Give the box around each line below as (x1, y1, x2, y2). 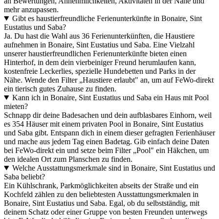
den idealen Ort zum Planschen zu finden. (4, 155, 132, 164)
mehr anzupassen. (4, 5, 59, 14)
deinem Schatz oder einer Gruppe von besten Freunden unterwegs (4, 208, 207, 217)
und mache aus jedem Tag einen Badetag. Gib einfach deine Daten (4, 137, 209, 146)
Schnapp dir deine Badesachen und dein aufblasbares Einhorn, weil (4, 111, 212, 120)
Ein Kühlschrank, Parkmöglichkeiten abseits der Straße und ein (4, 181, 198, 190)
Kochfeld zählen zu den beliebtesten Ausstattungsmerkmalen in (4, 190, 198, 199)
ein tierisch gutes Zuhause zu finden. (4, 85, 116, 93)
